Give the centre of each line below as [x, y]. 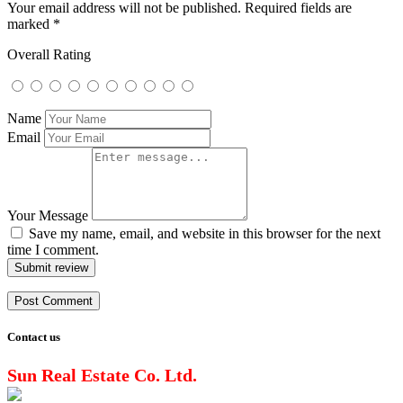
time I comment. [53, 250]
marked [30, 24]
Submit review [51, 268]
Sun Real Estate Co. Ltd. [102, 375]
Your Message [48, 216]
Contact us [34, 337]
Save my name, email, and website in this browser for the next [205, 234]
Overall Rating [49, 55]
